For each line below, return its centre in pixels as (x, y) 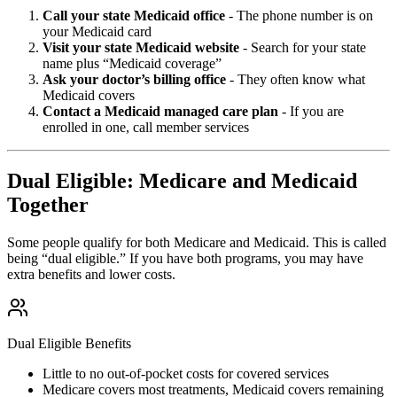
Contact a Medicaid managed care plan (160, 112)
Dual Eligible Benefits (69, 344)
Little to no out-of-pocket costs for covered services (186, 374)
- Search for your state (303, 48)
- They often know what (296, 80)
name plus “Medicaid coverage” (132, 64)
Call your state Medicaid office (134, 16)
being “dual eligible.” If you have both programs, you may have (185, 259)
